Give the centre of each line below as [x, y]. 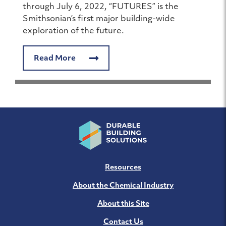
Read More [55, 59]
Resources [123, 167]
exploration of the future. [73, 31]
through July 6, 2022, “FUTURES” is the [101, 7]
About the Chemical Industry [123, 186]
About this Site [123, 204]
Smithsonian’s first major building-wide [99, 19]
